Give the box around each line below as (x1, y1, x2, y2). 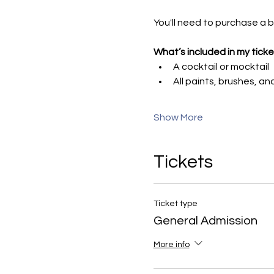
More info (153, 240, 190, 249)
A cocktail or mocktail (172, 61, 269, 72)
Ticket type (153, 199, 198, 208)
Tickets (153, 152, 213, 171)
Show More (153, 112, 203, 122)
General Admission (153, 214, 257, 227)
